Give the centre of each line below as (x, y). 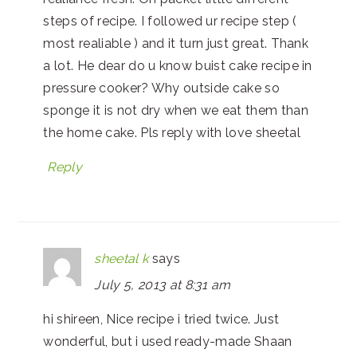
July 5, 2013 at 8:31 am (163, 284)
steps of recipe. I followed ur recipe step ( (170, 21)
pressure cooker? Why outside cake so (161, 88)
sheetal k (122, 258)
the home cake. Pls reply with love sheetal (172, 132)
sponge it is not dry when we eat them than (176, 110)
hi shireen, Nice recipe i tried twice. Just (161, 319)
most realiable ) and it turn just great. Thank (176, 43)
